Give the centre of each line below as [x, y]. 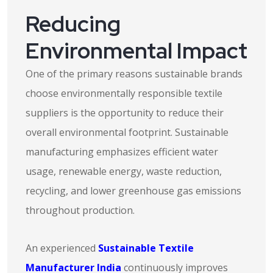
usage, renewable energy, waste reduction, [124, 171]
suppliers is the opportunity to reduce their [125, 113]
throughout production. [80, 210]
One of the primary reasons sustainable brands [134, 74]
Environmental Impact [136, 51]
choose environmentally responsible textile [124, 93]
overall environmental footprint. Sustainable [127, 132]
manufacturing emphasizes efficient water [122, 152]
